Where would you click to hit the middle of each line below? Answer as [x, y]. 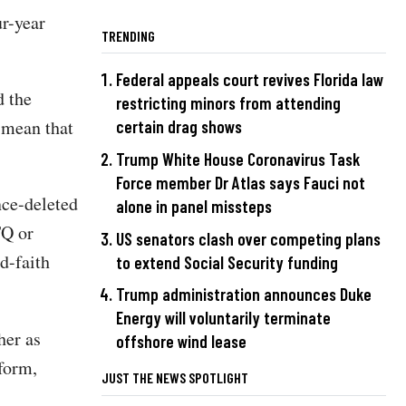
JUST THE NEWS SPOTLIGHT [175, 378]
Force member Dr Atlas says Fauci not [241, 183]
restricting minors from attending [228, 103]
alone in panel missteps [194, 207]
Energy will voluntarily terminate [223, 318]
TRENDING [128, 36]
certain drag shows [179, 127]
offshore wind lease [181, 342]
